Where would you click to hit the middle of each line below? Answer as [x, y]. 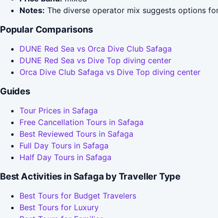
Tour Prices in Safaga [59, 111]
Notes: [32, 10]
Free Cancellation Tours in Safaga [82, 122]
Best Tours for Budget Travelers [78, 196]
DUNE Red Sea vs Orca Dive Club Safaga [96, 49]
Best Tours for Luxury [59, 208]
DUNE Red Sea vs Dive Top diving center [95, 61]
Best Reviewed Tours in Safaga [76, 134]
